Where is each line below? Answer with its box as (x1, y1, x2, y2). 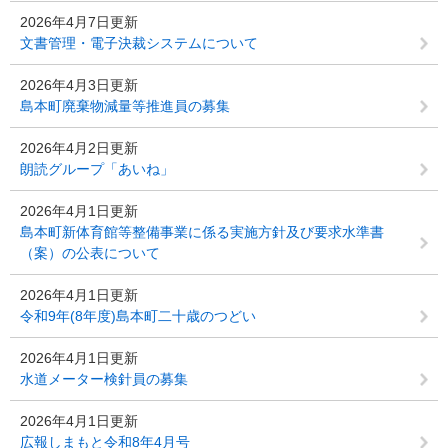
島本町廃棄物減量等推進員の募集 (20, 98, 230, 114)
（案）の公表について (20, 245, 160, 261)
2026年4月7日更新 (20, 14, 138, 30)
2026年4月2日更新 (20, 140, 138, 156)
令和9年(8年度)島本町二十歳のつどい (20, 308, 256, 324)
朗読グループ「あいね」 (20, 161, 174, 177)
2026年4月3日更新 (20, 77, 138, 93)
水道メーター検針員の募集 (20, 371, 188, 387)
